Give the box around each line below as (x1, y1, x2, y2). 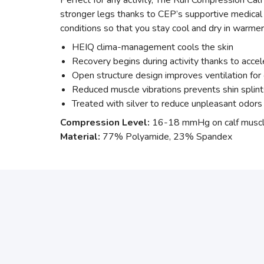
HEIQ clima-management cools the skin (72, 41, 233, 54)
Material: (60, 130, 100, 143)
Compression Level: (60, 116, 150, 129)
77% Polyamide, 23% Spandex (100, 130, 232, 143)
